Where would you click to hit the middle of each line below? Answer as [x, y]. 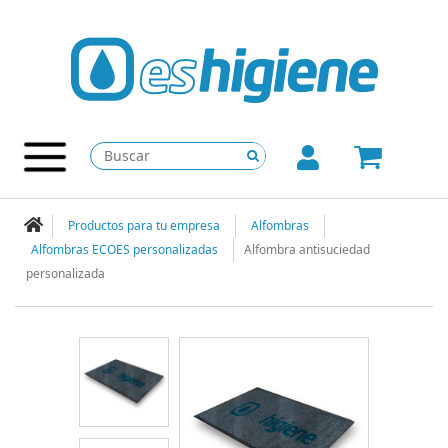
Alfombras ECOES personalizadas [124, 249]
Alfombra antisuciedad [307, 249]
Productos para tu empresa [144, 225]
